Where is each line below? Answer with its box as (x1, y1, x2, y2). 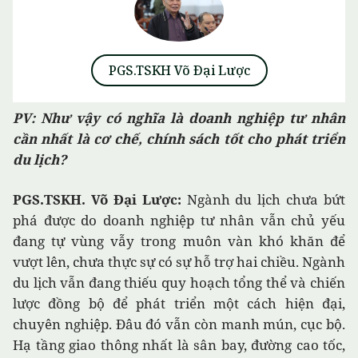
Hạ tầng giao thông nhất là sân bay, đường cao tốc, (13, 336, 345, 355)
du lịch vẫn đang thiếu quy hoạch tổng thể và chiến (13, 273, 345, 292)
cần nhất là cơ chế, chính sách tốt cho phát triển (13, 129, 345, 149)
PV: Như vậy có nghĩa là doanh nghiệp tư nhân (13, 109, 345, 128)
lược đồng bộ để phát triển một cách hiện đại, (13, 294, 345, 313)
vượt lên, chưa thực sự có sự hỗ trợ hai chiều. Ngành (13, 253, 345, 272)
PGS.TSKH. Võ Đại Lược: (13, 190, 181, 209)
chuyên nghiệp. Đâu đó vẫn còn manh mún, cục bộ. (13, 315, 345, 334)
